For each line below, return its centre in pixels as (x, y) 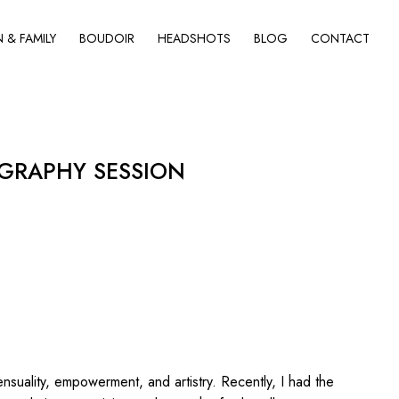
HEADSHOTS (194, 38)
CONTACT (340, 38)
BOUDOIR (107, 38)
